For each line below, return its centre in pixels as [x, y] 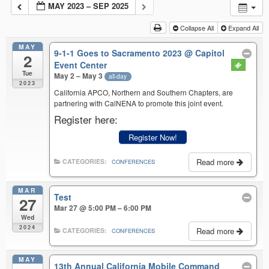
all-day [118, 76]
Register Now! [153, 138]
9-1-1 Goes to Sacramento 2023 [119, 53]
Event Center [81, 65]
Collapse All [197, 28]
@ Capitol [205, 53]
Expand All [243, 28]
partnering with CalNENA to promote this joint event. [139, 103]
